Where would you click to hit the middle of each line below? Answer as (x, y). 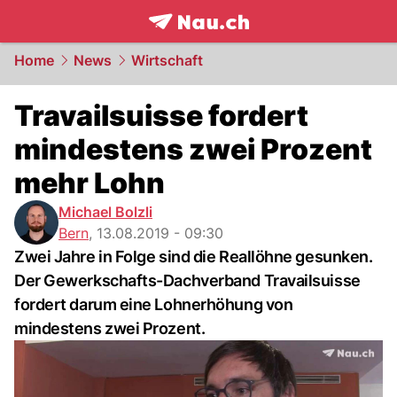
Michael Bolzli (105, 212)
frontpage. (187, 41)
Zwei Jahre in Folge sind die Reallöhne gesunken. (194, 257)
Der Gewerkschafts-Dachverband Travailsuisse (187, 280)
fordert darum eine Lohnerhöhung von (154, 304)
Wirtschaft (167, 60)
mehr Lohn (90, 183)
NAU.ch (256, 41)
